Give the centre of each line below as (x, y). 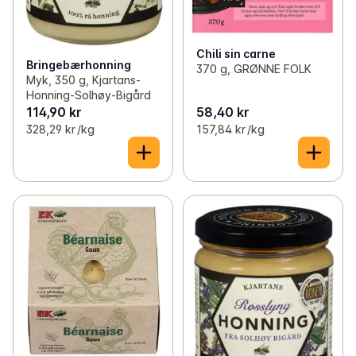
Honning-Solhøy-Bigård (89, 95)
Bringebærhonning (79, 64)
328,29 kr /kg (60, 129)
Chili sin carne (236, 54)
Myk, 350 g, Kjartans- (83, 79)
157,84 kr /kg (230, 129)
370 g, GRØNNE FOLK (253, 69)
